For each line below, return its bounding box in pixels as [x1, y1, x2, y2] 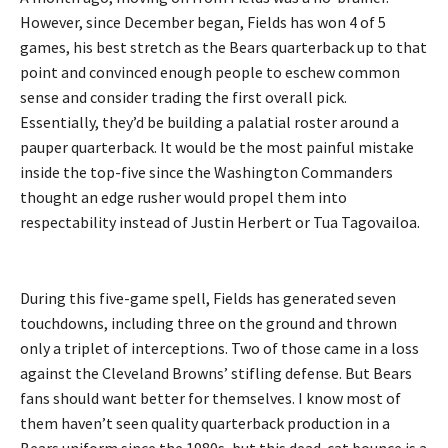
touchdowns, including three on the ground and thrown [20, 312, 397, 333]
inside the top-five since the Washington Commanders [20, 161, 393, 182]
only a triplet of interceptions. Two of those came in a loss [20, 337, 419, 358]
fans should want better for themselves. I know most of [20, 387, 401, 408]
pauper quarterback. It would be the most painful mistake [20, 136, 414, 157]
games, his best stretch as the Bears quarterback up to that [20, 36, 427, 57]
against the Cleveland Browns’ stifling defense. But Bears [20, 362, 412, 383]
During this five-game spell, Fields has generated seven [20, 287, 396, 308]
